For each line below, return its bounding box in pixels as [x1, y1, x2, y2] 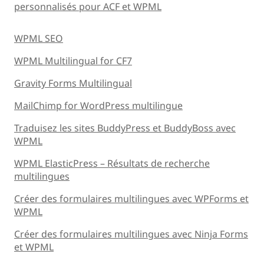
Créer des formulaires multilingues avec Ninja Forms [14, 227, 248, 240]
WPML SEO [14, 31, 63, 45]
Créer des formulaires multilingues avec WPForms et [14, 192, 249, 205]
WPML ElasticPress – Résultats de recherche [14, 156, 210, 170]
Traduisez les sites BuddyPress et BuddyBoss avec [14, 121, 236, 134]
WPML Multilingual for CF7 [14, 54, 132, 67]
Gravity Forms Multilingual [14, 76, 132, 90]
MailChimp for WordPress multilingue [14, 98, 183, 112]
